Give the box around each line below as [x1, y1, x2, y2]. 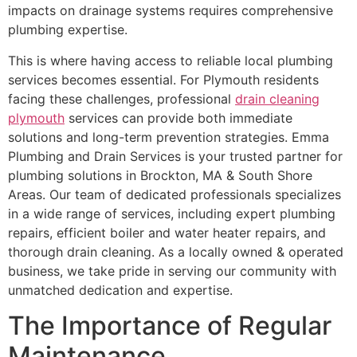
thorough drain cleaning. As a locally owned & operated [8, 243, 343, 260]
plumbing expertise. [8, 22, 127, 38]
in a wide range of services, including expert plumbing [8, 205, 335, 222]
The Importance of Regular [8, 309, 331, 341]
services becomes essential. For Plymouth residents [8, 71, 319, 88]
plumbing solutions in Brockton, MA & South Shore [8, 167, 312, 183]
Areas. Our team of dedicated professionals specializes [8, 186, 341, 202]
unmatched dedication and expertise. [8, 281, 233, 298]
